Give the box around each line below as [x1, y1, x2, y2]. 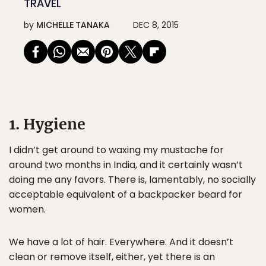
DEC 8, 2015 [133, 19, 179, 31]
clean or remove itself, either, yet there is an [9, 250, 215, 264]
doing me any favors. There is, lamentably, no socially [9, 173, 256, 186]
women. [9, 202, 46, 216]
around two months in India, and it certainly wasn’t [9, 158, 243, 172]
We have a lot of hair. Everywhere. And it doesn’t [9, 235, 233, 249]
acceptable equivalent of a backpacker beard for [9, 188, 242, 201]
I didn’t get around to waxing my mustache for [9, 143, 224, 157]
